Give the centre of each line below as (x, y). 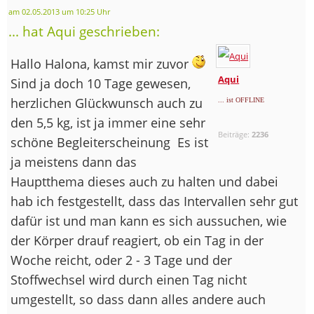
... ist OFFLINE (241, 100)
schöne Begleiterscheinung (92, 142)
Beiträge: (235, 134)
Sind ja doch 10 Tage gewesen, (101, 83)
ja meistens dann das (74, 162)
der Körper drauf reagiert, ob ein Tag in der (137, 240)
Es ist (191, 142)
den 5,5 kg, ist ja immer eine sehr (108, 122)
